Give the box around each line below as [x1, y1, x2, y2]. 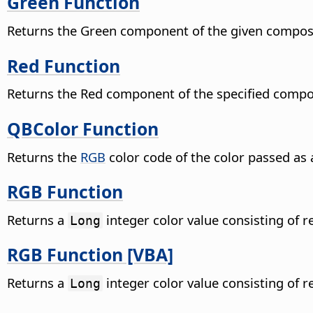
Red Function [7, 53, 120, 78]
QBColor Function [7, 116, 159, 140]
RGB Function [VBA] [7, 242, 173, 267]
